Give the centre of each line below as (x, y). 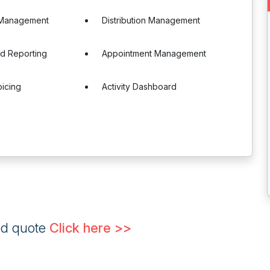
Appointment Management (154, 53)
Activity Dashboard (140, 86)
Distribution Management (151, 20)
